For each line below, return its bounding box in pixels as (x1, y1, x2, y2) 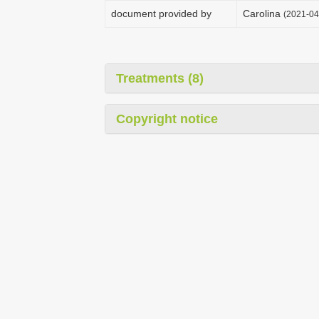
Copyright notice (116, 112, 218, 126)
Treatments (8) (116, 71, 204, 85)
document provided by (111, 8, 211, 19)
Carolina (243, 8, 283, 19)
